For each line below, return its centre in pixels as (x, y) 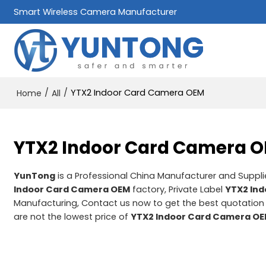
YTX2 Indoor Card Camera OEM (138, 93)
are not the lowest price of (72, 216)
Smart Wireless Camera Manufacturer (96, 12)
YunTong (35, 175)
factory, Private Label (178, 189)
